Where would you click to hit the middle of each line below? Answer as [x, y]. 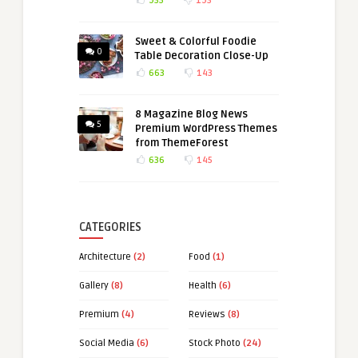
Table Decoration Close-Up [202, 56]
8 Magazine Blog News [191, 114]
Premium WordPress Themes [206, 128]
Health [203, 285]
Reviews [207, 314]
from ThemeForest [182, 143]
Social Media [107, 343]
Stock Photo [215, 343]
